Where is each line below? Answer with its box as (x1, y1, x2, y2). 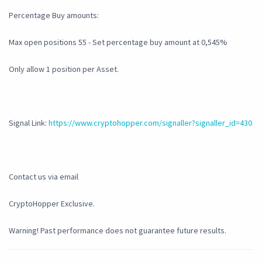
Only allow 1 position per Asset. (9, 64, 119, 75)
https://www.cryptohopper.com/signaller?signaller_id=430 (49, 118, 252, 129)
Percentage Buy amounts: (9, 10, 99, 21)
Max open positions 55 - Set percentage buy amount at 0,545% (9, 37, 227, 48)
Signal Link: (9, 118, 49, 129)
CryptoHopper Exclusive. (9, 198, 95, 209)
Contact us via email (9, 171, 78, 182)
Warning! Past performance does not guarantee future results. (9, 225, 226, 236)
